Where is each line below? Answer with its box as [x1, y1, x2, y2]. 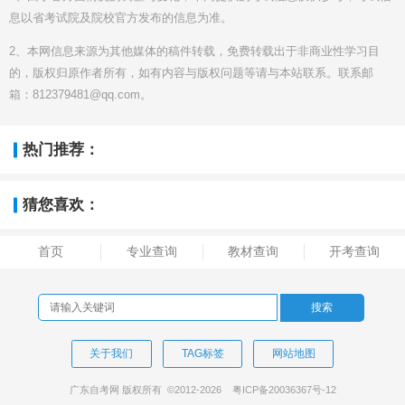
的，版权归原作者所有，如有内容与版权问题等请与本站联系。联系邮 [8, 65, 373, 80]
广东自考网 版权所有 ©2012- [69, 383, 200, 395]
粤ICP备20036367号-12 [231, 383, 336, 395]
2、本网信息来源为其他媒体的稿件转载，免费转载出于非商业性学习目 [8, 43, 380, 58]
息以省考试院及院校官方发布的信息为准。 [8, 10, 232, 24]
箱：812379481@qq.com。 [8, 87, 152, 101]
